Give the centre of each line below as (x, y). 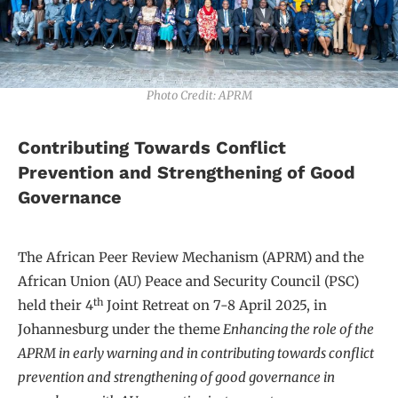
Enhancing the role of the (297, 330)
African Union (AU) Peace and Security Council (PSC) (188, 282)
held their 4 (56, 306)
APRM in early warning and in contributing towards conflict (196, 354)
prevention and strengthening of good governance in (176, 378)
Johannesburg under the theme (119, 330)
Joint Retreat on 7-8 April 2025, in (215, 306)
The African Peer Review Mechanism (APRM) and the (191, 258)
